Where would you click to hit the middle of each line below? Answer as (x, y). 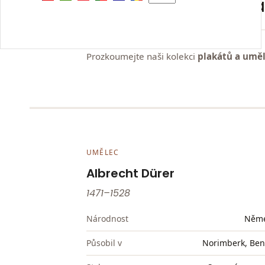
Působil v (104, 243)
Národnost (107, 219)
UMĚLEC (103, 152)
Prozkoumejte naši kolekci (142, 56)
